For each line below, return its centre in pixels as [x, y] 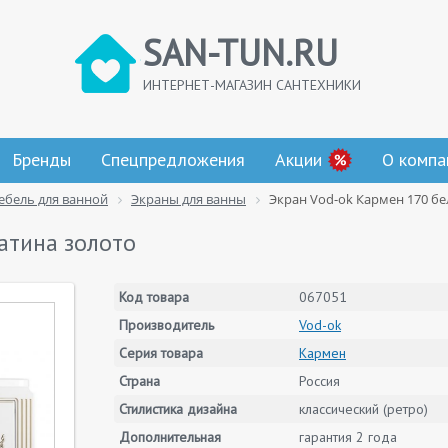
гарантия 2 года [348, 437]
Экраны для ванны [188, 199]
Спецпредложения [173, 159]
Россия [319, 381]
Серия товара [161, 353]
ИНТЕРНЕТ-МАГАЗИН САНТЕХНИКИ [252, 85]
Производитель [166, 325]
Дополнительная [170, 437]
